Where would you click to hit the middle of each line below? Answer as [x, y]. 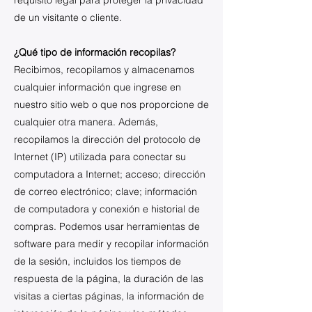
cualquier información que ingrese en [97, 87]
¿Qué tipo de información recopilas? [95, 52]
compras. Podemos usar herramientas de [107, 226]
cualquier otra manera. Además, [86, 122]
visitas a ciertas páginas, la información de [109, 296]
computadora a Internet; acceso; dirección [110, 174]
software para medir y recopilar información [111, 244]
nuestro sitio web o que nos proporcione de [111, 104]
